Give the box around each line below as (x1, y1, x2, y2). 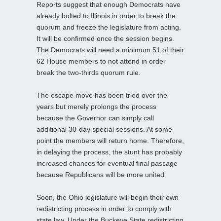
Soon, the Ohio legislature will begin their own (37, 193, 179, 202)
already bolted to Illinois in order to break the (37, 12, 176, 20)
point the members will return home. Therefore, (37, 137, 184, 145)
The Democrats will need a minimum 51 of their (37, 46, 184, 54)
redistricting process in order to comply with (37, 205, 172, 213)
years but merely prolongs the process (37, 103, 156, 111)
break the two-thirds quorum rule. (37, 69, 141, 77)
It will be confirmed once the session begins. (37, 35, 174, 43)
